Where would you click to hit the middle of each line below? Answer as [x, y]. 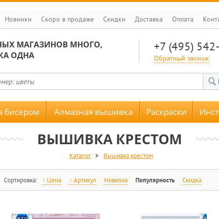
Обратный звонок [181, 58]
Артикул [85, 180]
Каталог [80, 155]
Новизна [116, 180]
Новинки [18, 19]
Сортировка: [21, 180]
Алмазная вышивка [93, 111]
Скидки [114, 19]
